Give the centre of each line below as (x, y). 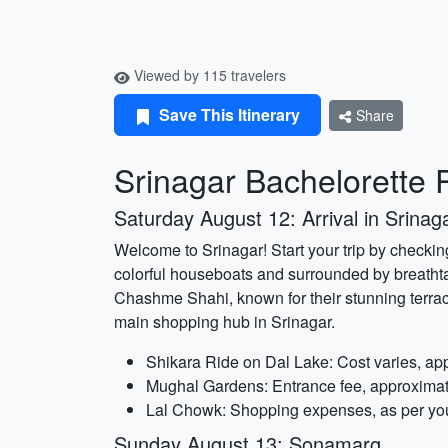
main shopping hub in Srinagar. (224, 321)
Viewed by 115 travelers (208, 75)
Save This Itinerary (227, 114)
